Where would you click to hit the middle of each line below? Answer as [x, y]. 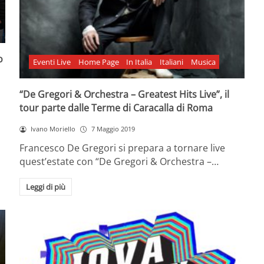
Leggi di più [45, 187]
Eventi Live [52, 62]
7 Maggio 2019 [113, 129]
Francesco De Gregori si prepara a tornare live [123, 148]
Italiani [172, 62]
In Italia [139, 62]
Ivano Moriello [53, 129]
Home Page [98, 62]
